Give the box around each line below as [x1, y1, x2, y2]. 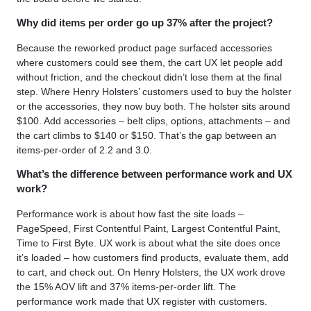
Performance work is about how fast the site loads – [17, 208, 244, 219]
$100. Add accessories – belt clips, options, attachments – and [17, 115, 290, 126]
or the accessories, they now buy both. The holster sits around [17, 100, 290, 112]
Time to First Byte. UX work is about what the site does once [17, 237, 280, 249]
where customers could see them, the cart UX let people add [17, 56, 283, 68]
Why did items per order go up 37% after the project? [17, 17, 273, 29]
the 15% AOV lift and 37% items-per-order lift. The [17, 280, 236, 292]
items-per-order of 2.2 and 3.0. [17, 144, 152, 155]
